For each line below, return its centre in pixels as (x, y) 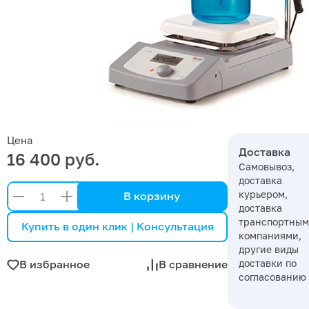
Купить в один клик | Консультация (117, 227)
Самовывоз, (267, 166)
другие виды (269, 249)
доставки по (268, 263)
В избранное (54, 265)
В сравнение (193, 265)
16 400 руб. (53, 159)
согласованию (272, 277)
